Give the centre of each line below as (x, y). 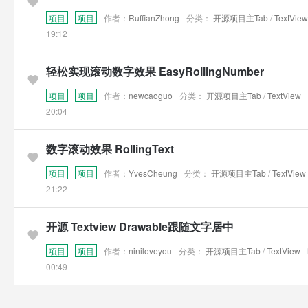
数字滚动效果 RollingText (110, 149)
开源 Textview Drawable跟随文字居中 (140, 227)
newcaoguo (150, 95)
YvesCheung (153, 173)
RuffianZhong (154, 18)
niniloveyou (150, 251)
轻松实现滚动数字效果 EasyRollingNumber (155, 71)
